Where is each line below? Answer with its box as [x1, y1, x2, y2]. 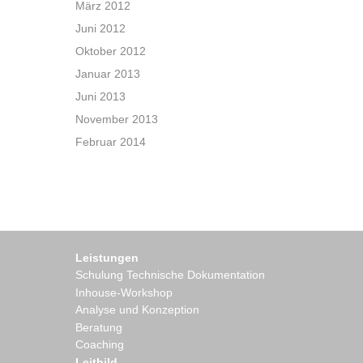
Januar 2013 [75, 67, 140, 80]
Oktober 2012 [75, 45, 146, 58]
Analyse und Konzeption [75, 303, 199, 316]
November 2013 [75, 113, 158, 126]
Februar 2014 [75, 135, 146, 148]
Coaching [75, 338, 124, 351]
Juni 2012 [75, 22, 126, 35]
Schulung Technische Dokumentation [75, 268, 265, 281]
